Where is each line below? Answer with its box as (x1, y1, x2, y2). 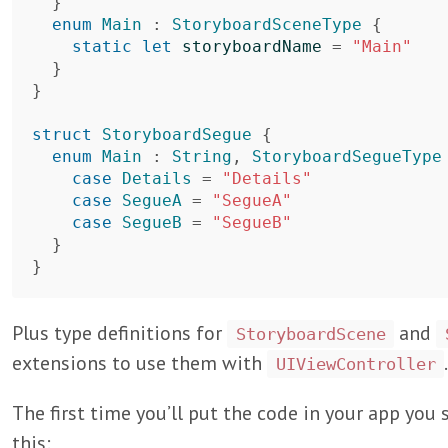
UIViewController (275, 354, 436, 374)
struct (32, 125, 92, 144)
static (72, 37, 132, 56)
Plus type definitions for (12, 320, 227, 346)
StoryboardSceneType (172, 15, 362, 34)
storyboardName (182, 37, 322, 56)
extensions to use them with (12, 350, 267, 376)
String (172, 147, 232, 166)
